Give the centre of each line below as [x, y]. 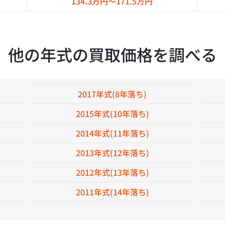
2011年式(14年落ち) [112, 192]
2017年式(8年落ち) [113, 94]
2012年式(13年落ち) [112, 172]
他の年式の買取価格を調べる [113, 54]
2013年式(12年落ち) [112, 153]
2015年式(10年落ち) [112, 114]
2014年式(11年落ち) [112, 133]
